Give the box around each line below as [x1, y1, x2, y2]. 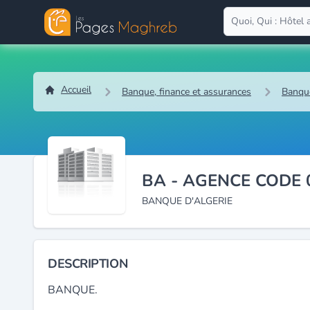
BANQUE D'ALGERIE [142, 194, 232, 208]
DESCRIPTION [48, 255, 128, 272]
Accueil [61, 83, 91, 96]
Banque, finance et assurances [122, 84, 251, 98]
